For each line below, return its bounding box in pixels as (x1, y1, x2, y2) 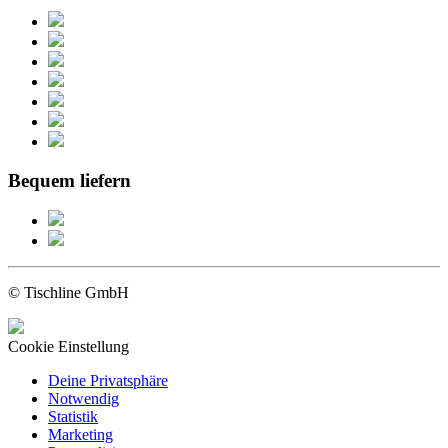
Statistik (48, 408, 98, 426)
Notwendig (48, 390, 119, 408)
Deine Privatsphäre (48, 372, 168, 390)
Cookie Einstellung (8, 338, 129, 356)
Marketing (48, 426, 113, 444)
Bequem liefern (8, 169, 131, 191)
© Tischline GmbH (8, 284, 129, 302)
